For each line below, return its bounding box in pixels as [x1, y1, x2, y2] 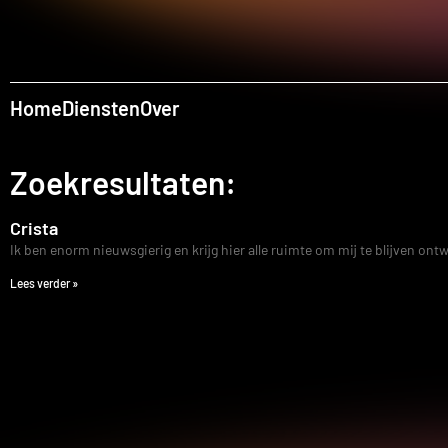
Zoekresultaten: [10, 163, 236, 202]
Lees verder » [10, 276, 78, 291]
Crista [10, 217, 58, 240]
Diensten [62, 96, 140, 120]
